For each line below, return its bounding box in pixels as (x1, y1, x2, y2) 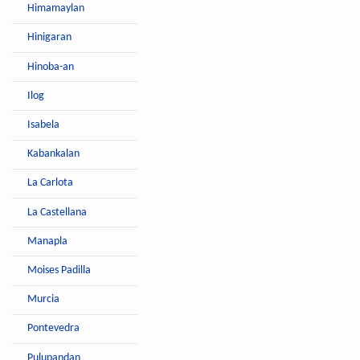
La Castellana (27, 207, 88, 218)
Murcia (27, 294, 60, 305)
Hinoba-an (27, 61, 75, 72)
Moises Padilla (27, 264, 92, 276)
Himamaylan (27, 3, 85, 14)
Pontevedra (27, 323, 80, 334)
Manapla (27, 235, 68, 247)
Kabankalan (27, 149, 80, 160)
